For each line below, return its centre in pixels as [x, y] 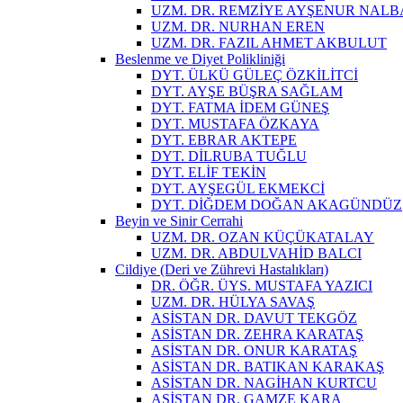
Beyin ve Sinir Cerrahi [179, 220]
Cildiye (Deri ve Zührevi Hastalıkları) [222, 269]
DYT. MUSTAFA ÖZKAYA [235, 123]
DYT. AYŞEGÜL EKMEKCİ [238, 188]
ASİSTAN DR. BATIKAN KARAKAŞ [268, 366]
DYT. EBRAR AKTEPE [224, 139]
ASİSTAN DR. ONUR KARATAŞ [254, 350]
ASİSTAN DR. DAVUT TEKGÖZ [254, 318]
